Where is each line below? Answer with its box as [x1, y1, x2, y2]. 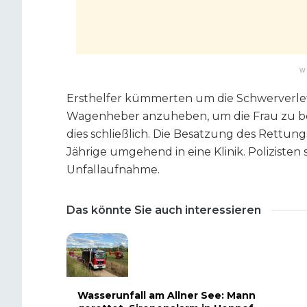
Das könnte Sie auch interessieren [66, 203, 261, 217]
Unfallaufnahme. [66, 162, 160, 176]
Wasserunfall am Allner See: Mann [77, 289, 256, 302]
